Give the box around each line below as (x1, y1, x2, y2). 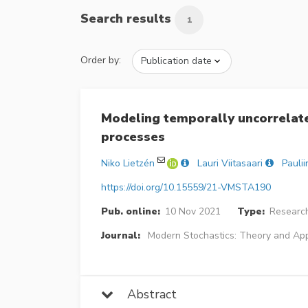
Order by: (80, 54, 121, 67)
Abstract (113, 285, 177, 302)
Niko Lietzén (101, 156, 155, 170)
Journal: (101, 228, 140, 242)
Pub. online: (101, 204, 160, 218)
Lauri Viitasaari (197, 156, 263, 170)
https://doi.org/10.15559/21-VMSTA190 (101, 180, 271, 194)
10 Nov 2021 (164, 204, 221, 218)
